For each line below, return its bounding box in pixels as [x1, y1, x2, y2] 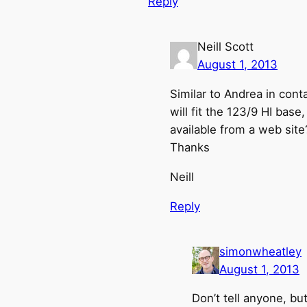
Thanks [170, 140, 210, 155]
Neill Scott [197, 40, 254, 54]
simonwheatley [219, 244, 302, 258]
